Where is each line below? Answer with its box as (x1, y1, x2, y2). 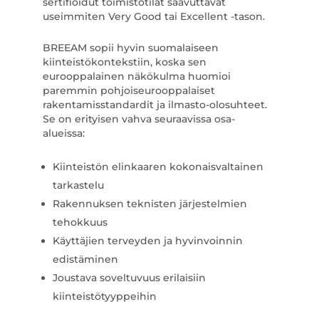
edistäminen (52, 253, 118, 266)
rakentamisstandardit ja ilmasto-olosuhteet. (42, 98, 267, 111)
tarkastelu (52, 179, 104, 192)
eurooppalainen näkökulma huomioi (42, 70, 231, 83)
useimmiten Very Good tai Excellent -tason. (42, 10, 265, 23)
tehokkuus (52, 216, 108, 229)
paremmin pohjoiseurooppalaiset (42, 84, 215, 97)
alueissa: (42, 127, 85, 140)
